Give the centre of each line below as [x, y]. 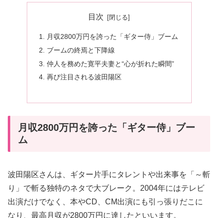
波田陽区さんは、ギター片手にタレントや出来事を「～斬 [109, 174]
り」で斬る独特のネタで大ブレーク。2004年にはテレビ [106, 188]
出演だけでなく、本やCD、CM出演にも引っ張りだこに [105, 201]
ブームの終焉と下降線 [81, 50]
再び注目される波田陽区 [84, 77]
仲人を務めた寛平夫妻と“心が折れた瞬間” [110, 64]
